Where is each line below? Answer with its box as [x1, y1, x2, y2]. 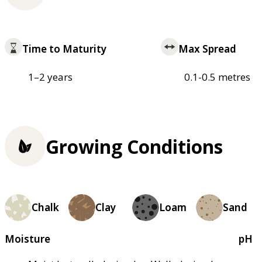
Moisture [5, 232, 50, 246]
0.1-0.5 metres [184, 70, 250, 84]
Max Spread [178, 42, 236, 56]
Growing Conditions [46, 133, 223, 159]
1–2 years [28, 70, 73, 84]
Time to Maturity [22, 42, 106, 56]
